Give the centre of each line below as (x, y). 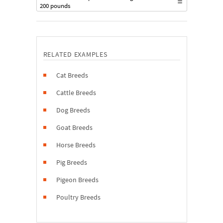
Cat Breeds (72, 75)
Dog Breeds (73, 110)
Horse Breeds (76, 145)
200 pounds (55, 6)
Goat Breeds (74, 127)
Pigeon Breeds (77, 180)
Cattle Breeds (76, 93)
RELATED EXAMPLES (75, 54)
